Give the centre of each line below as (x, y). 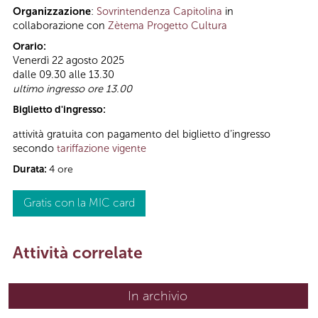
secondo (35, 148)
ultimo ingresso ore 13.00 (72, 89)
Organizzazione (52, 12)
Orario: (31, 47)
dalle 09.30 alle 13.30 (64, 75)
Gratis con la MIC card (79, 202)
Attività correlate (78, 252)
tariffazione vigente (102, 148)
